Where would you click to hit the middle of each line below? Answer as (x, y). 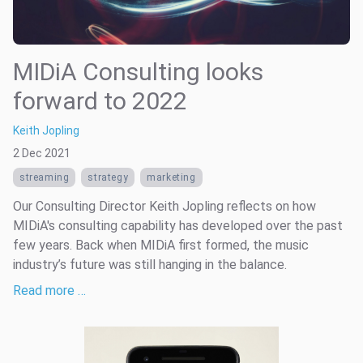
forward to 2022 (100, 101)
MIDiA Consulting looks (138, 72)
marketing (171, 177)
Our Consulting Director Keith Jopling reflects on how (164, 206)
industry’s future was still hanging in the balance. (150, 265)
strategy (108, 177)
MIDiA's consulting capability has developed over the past (178, 226)
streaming (45, 177)
